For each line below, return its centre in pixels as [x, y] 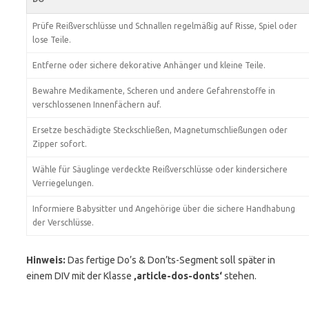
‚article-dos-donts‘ [178, 276]
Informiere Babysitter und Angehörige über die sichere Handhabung [164, 209]
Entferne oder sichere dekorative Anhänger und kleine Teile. [149, 65]
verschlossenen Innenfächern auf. [97, 104]
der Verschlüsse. [63, 222]
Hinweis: [46, 260]
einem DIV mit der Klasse [80, 276]
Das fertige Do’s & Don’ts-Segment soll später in [170, 260]
